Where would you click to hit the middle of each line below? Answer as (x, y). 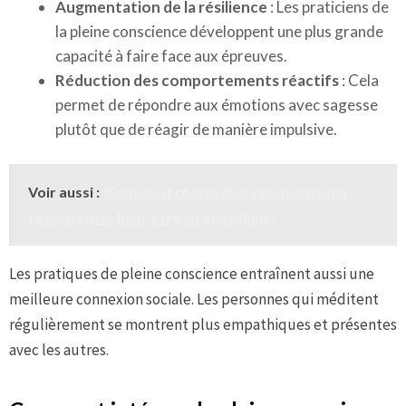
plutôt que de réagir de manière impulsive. (196, 129)
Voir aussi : (64, 192)
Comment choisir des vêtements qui (226, 192)
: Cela (359, 80)
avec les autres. (59, 350)
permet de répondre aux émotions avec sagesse (217, 104)
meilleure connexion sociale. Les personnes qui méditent (194, 299)
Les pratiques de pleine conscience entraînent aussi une (192, 274)
